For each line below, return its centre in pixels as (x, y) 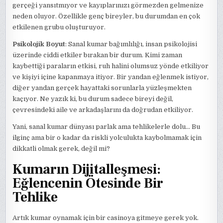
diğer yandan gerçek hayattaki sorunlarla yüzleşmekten (102, 88)
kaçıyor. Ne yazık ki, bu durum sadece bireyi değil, (93, 99)
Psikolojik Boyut (39, 44)
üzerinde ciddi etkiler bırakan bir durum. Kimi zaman (98, 55)
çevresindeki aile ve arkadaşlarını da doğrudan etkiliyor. (103, 110)
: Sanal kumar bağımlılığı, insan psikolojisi (131, 44)
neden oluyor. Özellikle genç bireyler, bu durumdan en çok (107, 16)
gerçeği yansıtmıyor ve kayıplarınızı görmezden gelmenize (108, 5)
